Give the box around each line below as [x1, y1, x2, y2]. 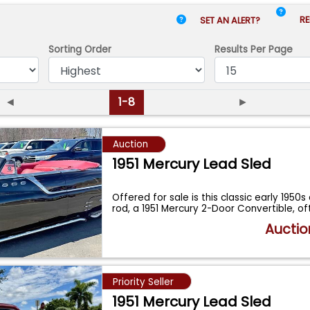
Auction [112, 138, 148, 152]
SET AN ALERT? [200, 14, 263, 26]
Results [215, 42, 248, 56]
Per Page [248, 42, 293, 56]
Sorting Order [48, 42, 111, 56]
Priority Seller [112, 275, 174, 289]
